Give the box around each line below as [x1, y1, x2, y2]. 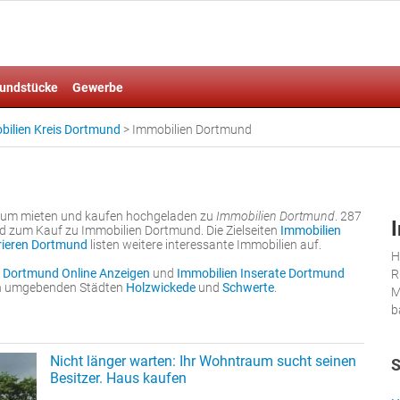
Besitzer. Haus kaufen [50, 370, 187, 387]
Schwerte [222, 280, 274, 295]
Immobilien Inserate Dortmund [177, 266, 345, 280]
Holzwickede [126, 280, 196, 295]
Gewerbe [72, 80, 123, 95]
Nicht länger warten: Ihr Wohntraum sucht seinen [50, 353, 356, 370]
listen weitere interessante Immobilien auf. [87, 237, 321, 252]
